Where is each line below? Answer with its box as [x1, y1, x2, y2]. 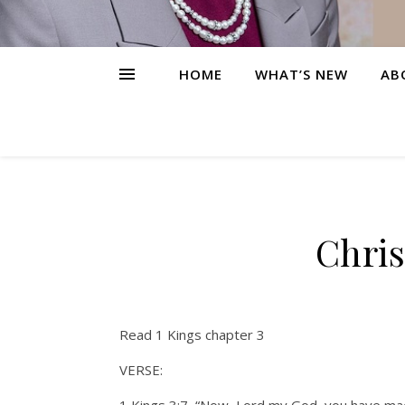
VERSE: [119, 361, 163, 379]
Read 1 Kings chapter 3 [119, 325, 265, 344]
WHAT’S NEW [255, 65, 348, 83]
